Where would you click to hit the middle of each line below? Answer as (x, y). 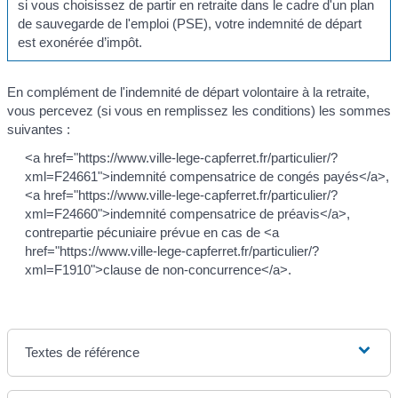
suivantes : (39, 130)
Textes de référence (83, 352)
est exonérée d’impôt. (80, 42)
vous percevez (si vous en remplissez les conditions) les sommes (199, 111)
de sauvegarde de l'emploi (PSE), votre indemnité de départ (190, 23)
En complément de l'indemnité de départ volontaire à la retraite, (188, 92)
